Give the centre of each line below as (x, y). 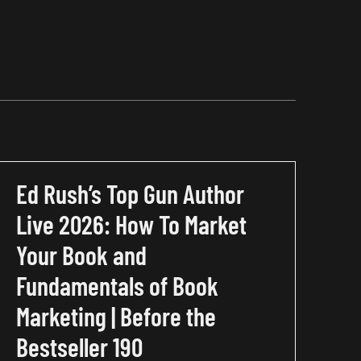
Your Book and (82, 254)
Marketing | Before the (116, 315)
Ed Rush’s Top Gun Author (131, 193)
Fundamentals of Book (118, 285)
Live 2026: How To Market (132, 224)
